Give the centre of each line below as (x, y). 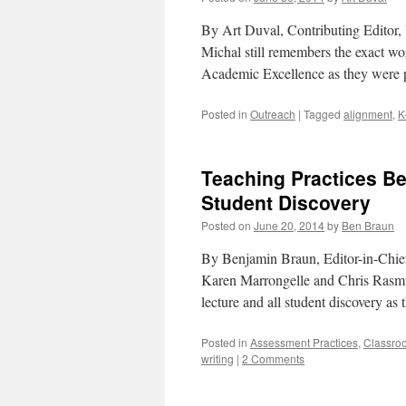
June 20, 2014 (289, 225)
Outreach (273, 114)
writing (217, 358)
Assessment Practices (304, 342)
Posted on (226, 225)
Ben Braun (368, 225)
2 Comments (273, 358)
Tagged (322, 114)
